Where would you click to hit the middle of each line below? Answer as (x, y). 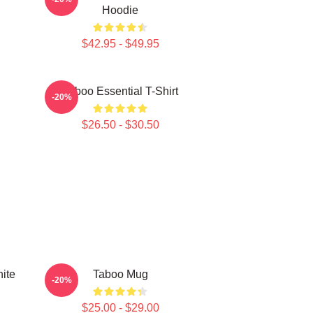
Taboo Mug (120, 274)
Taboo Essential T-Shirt (120, 91)
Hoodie (120, 10)
